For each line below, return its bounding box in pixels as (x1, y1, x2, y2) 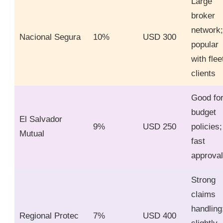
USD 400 (143, 211, 176, 221)
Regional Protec (19, 211, 79, 221)
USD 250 (143, 122, 176, 132)
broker (191, 11, 215, 21)
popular (191, 40, 219, 50)
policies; (191, 122, 222, 132)
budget (191, 108, 216, 117)
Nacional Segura (19, 32, 81, 42)
